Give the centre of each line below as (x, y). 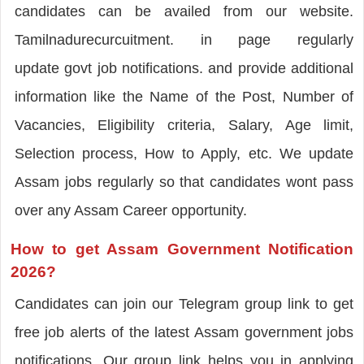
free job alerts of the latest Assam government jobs (184, 332)
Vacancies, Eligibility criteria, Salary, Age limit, (184, 125)
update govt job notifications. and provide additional (184, 68)
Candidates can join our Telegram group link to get (184, 303)
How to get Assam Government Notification (182, 249)
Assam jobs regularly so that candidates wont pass (184, 182)
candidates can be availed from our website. (184, 11)
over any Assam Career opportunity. (130, 210)
